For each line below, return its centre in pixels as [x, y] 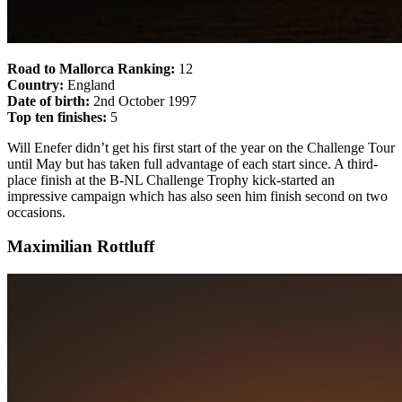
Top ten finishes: [57, 117]
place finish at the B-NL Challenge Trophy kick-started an [171, 179]
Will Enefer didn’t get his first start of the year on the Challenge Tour [201, 147]
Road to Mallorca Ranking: [91, 68]
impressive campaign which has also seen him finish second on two [197, 196]
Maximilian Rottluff [81, 247]
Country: [35, 84]
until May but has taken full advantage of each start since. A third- [192, 163]
